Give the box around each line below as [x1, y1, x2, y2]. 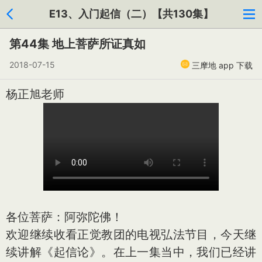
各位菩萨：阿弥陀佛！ [6, 210, 123, 224]
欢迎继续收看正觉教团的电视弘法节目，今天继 [6, 227, 256, 242]
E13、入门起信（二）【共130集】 [49, 8, 213, 20]
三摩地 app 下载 [192, 60, 253, 70]
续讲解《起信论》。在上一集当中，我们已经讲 [6, 245, 256, 259]
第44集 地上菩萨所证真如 [9, 37, 146, 51]
